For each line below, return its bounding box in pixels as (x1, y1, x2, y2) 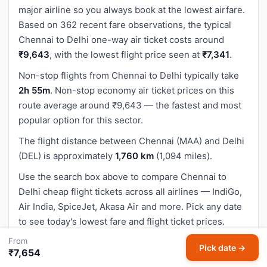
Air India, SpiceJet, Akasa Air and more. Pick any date (18, 200, 242, 212)
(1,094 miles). (154, 150, 212, 162)
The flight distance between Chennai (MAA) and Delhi (18, 135, 244, 147)
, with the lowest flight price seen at (49, 48, 202, 60)
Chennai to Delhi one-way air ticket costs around (18, 33, 224, 45)
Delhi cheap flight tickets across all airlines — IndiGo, (18, 185, 242, 197)
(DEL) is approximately (18, 150, 115, 162)
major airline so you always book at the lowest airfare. (18, 4, 245, 15)
